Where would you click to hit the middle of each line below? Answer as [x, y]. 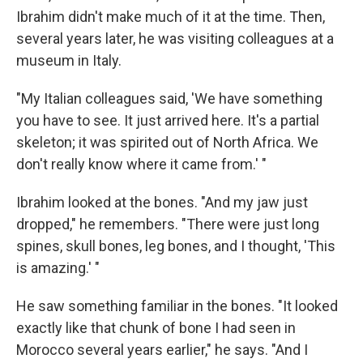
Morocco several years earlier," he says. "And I [162, 349]
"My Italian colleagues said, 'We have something [169, 98]
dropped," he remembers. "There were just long [168, 224]
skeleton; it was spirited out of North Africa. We [167, 142]
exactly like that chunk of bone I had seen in [156, 327]
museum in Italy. [69, 60]
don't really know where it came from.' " [141, 164]
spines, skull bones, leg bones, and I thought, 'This [176, 246]
